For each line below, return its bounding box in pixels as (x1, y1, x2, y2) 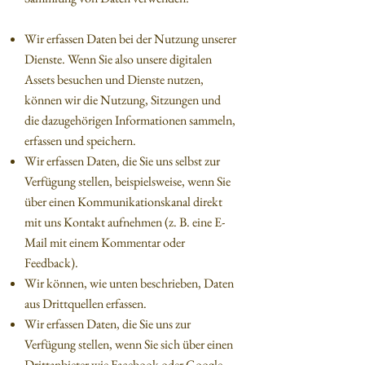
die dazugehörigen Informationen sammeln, (24, 112, 235, 129)
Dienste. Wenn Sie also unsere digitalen (24, 51, 212, 68)
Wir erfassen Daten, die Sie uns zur (24, 315, 191, 332)
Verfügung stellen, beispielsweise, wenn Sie (24, 173, 231, 190)
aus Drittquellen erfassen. (24, 295, 147, 312)
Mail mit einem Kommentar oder (24, 234, 185, 251)
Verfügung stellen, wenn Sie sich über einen (24, 336, 233, 353)
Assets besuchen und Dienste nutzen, (24, 71, 204, 88)
